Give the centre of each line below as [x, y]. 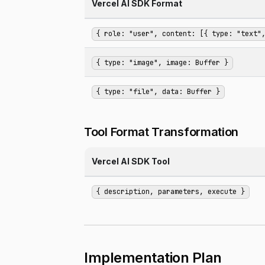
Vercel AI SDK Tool [131, 161]
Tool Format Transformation [161, 132]
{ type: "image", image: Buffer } [162, 63]
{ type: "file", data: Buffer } [158, 92]
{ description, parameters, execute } [171, 192]
